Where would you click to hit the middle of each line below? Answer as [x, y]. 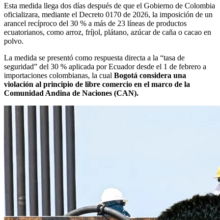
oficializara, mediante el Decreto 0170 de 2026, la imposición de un [108, 14]
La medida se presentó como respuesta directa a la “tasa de [94, 57]
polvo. [14, 41]
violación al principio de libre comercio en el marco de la [97, 84]
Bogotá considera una [150, 75]
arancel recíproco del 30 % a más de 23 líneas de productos [95, 23]
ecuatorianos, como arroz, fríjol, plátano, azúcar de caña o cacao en [108, 32]
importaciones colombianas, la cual [59, 75]
